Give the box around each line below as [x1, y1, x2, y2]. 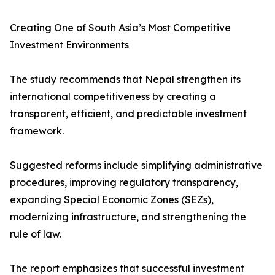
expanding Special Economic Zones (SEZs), [10, 193, 214, 206]
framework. [10, 125, 64, 137]
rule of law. [10, 228, 61, 241]
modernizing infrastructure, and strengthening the [10, 211, 246, 223]
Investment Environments [10, 39, 129, 52]
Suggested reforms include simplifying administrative [10, 159, 263, 172]
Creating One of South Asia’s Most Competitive [10, 21, 231, 34]
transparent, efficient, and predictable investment [10, 107, 247, 120]
